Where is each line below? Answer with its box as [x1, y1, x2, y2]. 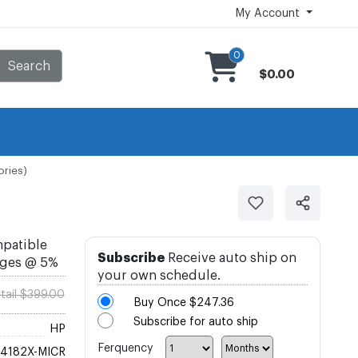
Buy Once [133, 297, 190, 308]
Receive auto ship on [165, 252, 297, 265]
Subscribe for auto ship [133, 316, 259, 328]
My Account [235, 8, 300, 19]
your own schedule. [97, 269, 221, 282]
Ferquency [97, 343, 154, 354]
